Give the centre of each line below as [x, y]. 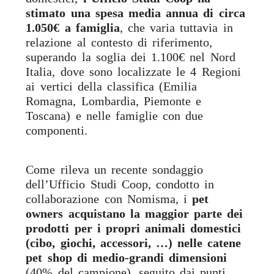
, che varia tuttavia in [176, 28]
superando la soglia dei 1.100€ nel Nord [131, 57]
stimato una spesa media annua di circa [135, 13]
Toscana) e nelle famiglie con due [115, 116]
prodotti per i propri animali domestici [134, 228]
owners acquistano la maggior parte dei [135, 214]
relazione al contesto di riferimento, [119, 43]
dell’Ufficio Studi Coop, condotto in [120, 184]
